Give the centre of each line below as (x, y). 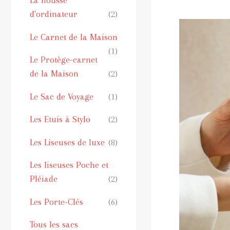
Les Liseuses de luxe (67, 142)
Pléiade (44, 179)
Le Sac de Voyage (62, 96)
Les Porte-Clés (56, 202)
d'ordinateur (54, 14)
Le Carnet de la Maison (74, 37)
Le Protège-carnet (64, 60)
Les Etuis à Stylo (60, 119)
